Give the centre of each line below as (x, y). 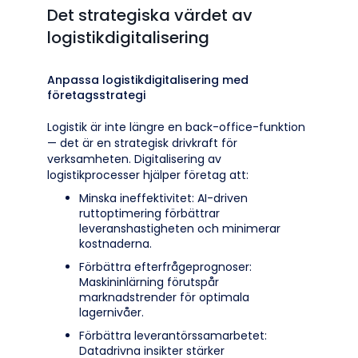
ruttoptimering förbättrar (149, 213)
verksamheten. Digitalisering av (134, 159)
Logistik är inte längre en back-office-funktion (176, 127)
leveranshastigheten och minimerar (180, 229)
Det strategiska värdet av (150, 15)
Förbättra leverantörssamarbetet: (173, 336)
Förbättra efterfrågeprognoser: (165, 267)
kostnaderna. (115, 244)
